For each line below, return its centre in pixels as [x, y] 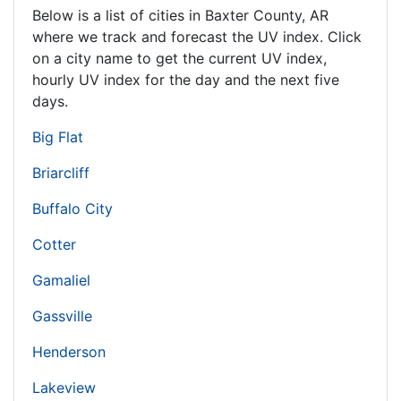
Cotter [54, 245]
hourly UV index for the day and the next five [186, 80]
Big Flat [58, 137]
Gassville [62, 316]
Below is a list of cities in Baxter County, [171, 16]
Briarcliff [61, 173]
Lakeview [64, 388]
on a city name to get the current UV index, [179, 59]
